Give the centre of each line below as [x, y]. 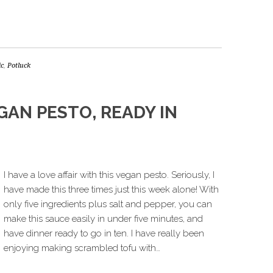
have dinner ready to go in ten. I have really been [104, 233]
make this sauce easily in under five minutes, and [103, 219]
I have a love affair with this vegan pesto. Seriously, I [109, 175]
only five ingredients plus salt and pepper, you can [108, 204]
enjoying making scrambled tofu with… [82, 248]
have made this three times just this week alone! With [111, 190]
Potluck [19, 66]
